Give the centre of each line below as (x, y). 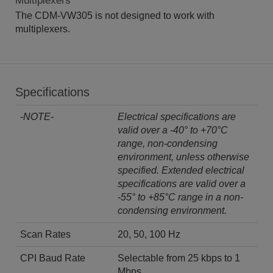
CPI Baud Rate (53, 258)
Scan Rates (45, 234)
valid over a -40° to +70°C (173, 130)
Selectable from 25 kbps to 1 (179, 258)
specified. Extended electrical (181, 170)
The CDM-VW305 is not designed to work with (115, 15)
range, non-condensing (168, 143)
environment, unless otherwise (183, 157)
